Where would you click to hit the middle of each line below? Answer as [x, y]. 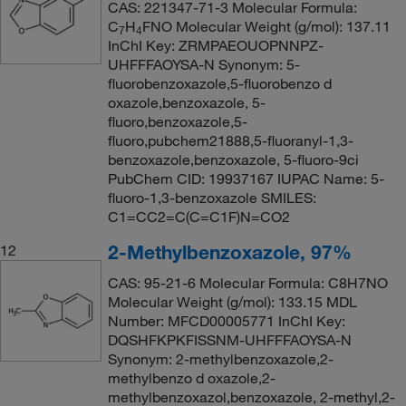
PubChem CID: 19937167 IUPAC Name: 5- [246, 178]
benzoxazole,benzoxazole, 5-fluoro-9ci [233, 159]
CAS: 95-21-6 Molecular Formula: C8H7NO [247, 282]
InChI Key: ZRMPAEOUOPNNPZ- [215, 45]
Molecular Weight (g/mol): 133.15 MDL [232, 301]
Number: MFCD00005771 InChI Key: [226, 320]
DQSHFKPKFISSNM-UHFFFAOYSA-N [229, 339]
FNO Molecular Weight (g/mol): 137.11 [266, 26]
